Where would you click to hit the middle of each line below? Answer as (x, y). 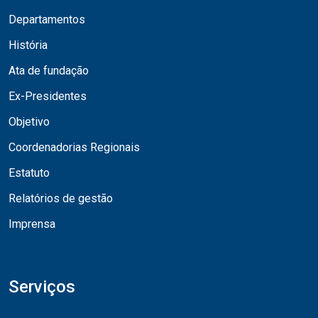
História (28, 45)
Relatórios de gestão (61, 199)
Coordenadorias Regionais (74, 148)
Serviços (42, 287)
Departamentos (47, 20)
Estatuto (29, 173)
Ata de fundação (49, 71)
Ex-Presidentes (48, 97)
